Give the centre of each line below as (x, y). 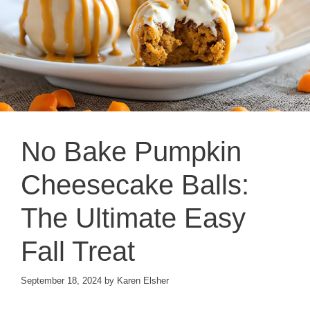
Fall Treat (78, 252)
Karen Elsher (143, 280)
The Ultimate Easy (133, 218)
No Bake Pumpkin (131, 152)
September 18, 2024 (61, 280)
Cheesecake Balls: (135, 185)
